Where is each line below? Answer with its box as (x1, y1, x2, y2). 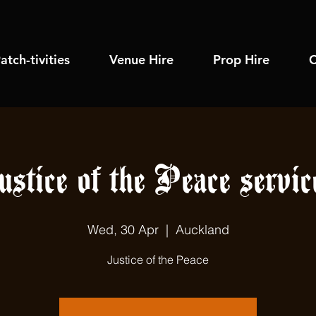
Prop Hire (213, 51, 269, 68)
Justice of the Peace (107, 253, 209, 267)
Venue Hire (109, 51, 174, 68)
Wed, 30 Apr (87, 221, 159, 238)
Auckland (175, 221, 229, 238)
